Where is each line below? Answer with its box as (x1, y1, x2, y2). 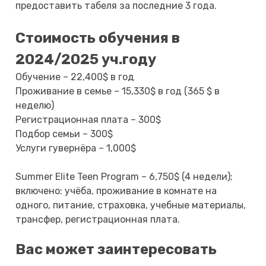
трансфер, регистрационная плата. (15, 214, 180, 226)
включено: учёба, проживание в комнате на (15, 185, 217, 197)
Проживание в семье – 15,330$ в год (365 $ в (15, 85, 220, 97)
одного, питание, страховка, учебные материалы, (15, 199, 246, 211)
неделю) (15, 100, 55, 112)
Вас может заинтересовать (15, 241, 217, 258)
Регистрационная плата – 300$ (15, 114, 161, 126)
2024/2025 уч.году (15, 51, 157, 68)
